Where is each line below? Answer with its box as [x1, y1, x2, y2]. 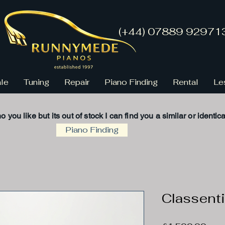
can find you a [107, 111, 162, 121]
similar [162, 111, 186, 121]
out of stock [60, 111, 105, 121]
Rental [173, 77, 198, 87]
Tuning [24, 77, 49, 87]
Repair [64, 77, 89, 87]
